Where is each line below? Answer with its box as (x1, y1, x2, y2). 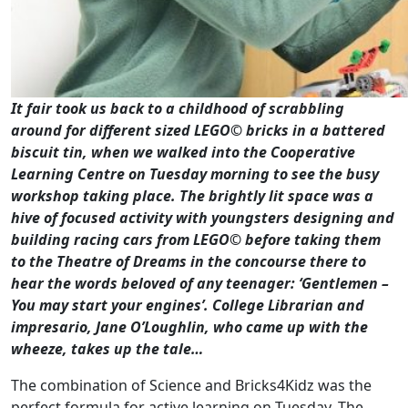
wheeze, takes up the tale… (11, 339, 203, 359)
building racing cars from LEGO (11, 229, 229, 250)
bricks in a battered (246, 120, 385, 140)
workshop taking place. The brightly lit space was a (11, 186, 373, 206)
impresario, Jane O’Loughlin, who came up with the (11, 317, 368, 337)
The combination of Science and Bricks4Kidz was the (11, 375, 372, 395)
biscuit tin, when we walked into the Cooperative (11, 142, 355, 162)
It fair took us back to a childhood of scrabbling (11, 98, 344, 118)
